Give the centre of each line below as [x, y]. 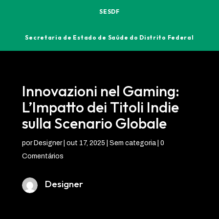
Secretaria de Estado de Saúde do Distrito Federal [109, 37]
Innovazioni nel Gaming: [100, 91]
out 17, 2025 [86, 143]
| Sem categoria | [132, 143]
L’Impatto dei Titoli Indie [100, 107]
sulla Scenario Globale [94, 123]
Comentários [43, 156]
